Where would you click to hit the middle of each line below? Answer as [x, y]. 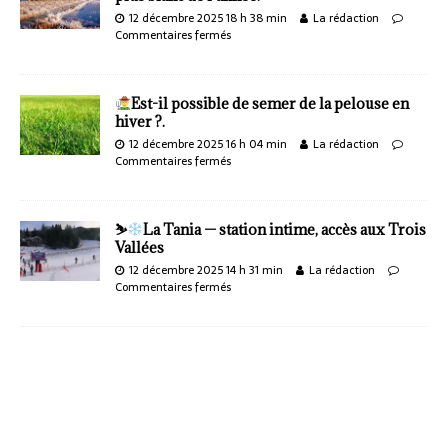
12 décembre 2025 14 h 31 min [206, 269]
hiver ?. [140, 121]
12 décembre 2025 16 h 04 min [208, 143]
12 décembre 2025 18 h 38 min [208, 17]
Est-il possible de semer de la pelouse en [269, 103]
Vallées [139, 247]
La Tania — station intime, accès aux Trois [284, 229]
